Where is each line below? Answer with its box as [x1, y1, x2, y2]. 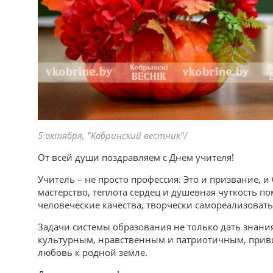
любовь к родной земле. [38, 246, 147, 258]
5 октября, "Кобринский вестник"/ [38, 129, 187, 141]
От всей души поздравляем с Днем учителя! [38, 151, 234, 163]
